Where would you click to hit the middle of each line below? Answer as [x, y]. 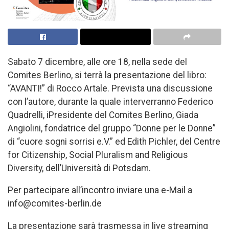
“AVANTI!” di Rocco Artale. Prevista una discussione [110, 88]
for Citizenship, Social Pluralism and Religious [98, 155]
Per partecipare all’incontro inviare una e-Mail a [100, 190]
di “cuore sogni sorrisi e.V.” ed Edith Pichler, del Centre [114, 141]
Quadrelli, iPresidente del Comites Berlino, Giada [103, 115]
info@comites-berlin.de [55, 204]
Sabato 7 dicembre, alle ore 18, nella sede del [97, 62]
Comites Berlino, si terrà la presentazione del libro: [107, 75]
